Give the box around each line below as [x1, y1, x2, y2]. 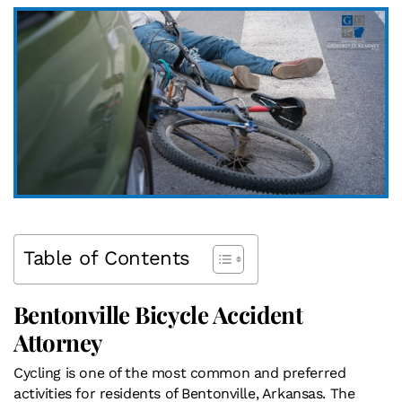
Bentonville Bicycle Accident [13, 298, 303, 330]
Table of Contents [23, 246, 190, 269]
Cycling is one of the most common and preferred [13, 363, 346, 381]
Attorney [13, 326, 103, 358]
